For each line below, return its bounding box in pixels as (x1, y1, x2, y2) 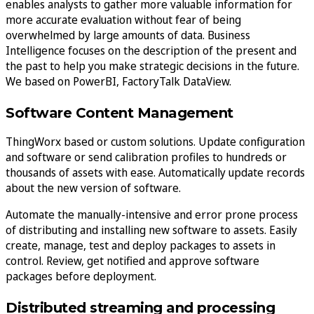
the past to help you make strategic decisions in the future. (6, 57, 299, 74)
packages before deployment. (6, 268, 156, 284)
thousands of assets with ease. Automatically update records (6, 164, 305, 180)
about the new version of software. (6, 179, 181, 196)
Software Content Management (6, 104, 233, 121)
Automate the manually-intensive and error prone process (6, 206, 298, 222)
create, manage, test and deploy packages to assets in (6, 237, 275, 253)
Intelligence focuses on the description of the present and (6, 42, 296, 58)
